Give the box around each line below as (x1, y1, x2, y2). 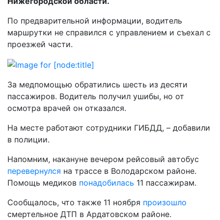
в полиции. (7, 134, 50, 144)
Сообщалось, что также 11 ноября (7, 197, 143, 207)
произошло (143, 197, 187, 207)
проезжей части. (7, 39, 73, 49)
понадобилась (79, 177, 137, 188)
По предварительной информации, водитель (7, 16, 182, 26)
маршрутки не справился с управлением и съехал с (7, 27, 211, 37)
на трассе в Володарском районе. (63, 165, 196, 176)
